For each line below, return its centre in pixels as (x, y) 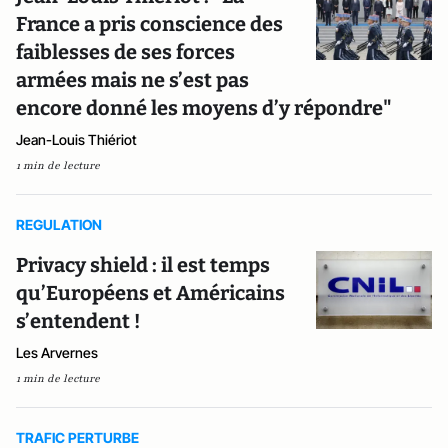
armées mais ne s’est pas (132, 80)
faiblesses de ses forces (125, 52)
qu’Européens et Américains (150, 293)
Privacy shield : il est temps (143, 265)
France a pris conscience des (149, 24)
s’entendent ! (78, 321)
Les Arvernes (57, 352)
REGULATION (59, 224)
